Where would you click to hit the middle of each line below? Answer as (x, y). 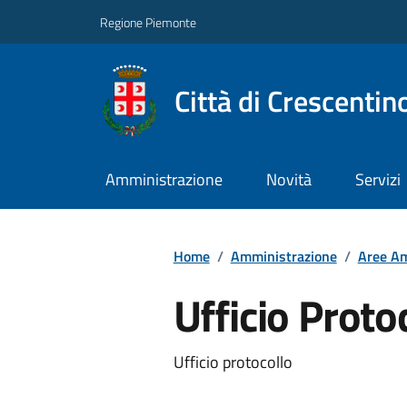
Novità (288, 180)
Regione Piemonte (148, 22)
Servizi (377, 180)
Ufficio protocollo (233, 362)
